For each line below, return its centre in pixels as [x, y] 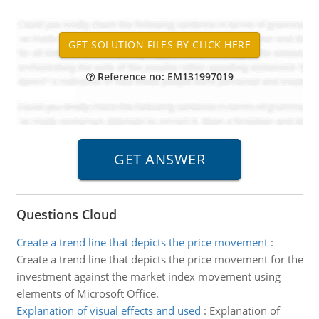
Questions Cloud [66, 214]
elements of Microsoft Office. [87, 293]
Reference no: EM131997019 [164, 77]
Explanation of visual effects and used [108, 310]
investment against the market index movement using [148, 276]
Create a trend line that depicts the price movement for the [159, 259]
